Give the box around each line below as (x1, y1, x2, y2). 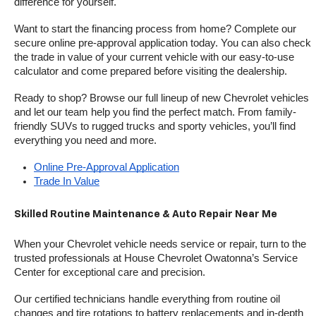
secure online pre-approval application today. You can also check (14, 37, 311, 49)
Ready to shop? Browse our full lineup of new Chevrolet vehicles (14, 92, 309, 104)
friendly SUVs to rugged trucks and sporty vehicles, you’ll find (14, 121, 296, 133)
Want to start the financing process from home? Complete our (14, 23, 296, 35)
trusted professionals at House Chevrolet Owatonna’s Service (14, 253, 298, 265)
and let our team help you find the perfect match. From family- (14, 107, 296, 119)
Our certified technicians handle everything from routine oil (14, 293, 280, 305)
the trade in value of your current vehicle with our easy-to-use (14, 51, 294, 63)
